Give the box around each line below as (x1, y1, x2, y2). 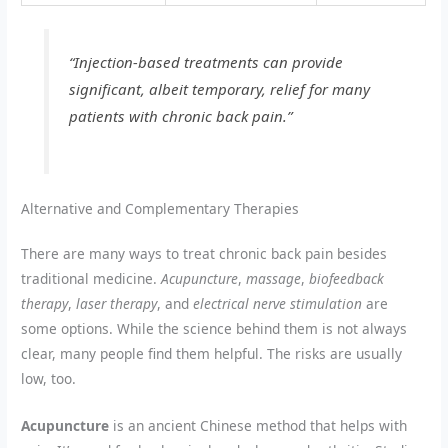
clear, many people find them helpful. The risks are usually (21, 344, 403, 364)
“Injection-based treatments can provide (68, 51, 343, 72)
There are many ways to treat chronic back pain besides (21, 244, 388, 264)
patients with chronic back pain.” (68, 105, 292, 126)
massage (246, 269, 302, 289)
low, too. (21, 369, 77, 389)
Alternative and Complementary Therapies (21, 199, 300, 219)
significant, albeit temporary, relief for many (68, 78, 370, 99)
